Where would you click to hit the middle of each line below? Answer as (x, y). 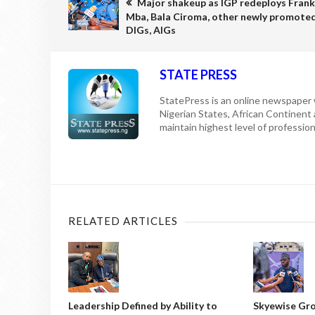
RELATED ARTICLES (123, 220)
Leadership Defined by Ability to (143, 305)
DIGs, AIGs (151, 30)
